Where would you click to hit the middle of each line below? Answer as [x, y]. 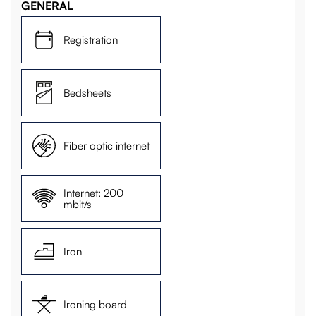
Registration [91, 39]
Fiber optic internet [107, 145]
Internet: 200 [94, 193]
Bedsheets [88, 92]
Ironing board [96, 304]
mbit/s [78, 204]
